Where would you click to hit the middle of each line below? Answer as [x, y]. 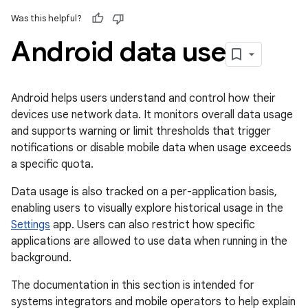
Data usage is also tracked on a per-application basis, [144, 192]
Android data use [118, 52]
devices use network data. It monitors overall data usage [152, 115]
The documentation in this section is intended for [133, 285]
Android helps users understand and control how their [143, 98]
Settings [31, 225]
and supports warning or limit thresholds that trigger [141, 131]
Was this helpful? [46, 18]
